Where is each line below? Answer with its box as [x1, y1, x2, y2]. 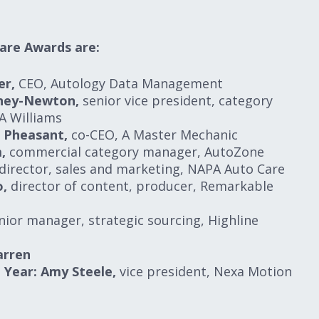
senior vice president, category [79, 92, 273, 109]
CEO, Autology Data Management [15, 75, 223, 92]
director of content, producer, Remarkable [7, 177, 273, 194]
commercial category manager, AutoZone [6, 143, 264, 160]
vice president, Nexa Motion [116, 263, 292, 280]
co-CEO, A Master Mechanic [68, 126, 238, 143]
